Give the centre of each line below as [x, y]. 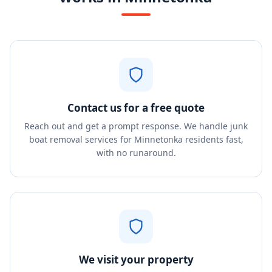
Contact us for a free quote [136, 108]
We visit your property [136, 260]
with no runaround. [136, 153]
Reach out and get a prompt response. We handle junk [136, 126]
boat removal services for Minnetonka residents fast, [136, 139]
